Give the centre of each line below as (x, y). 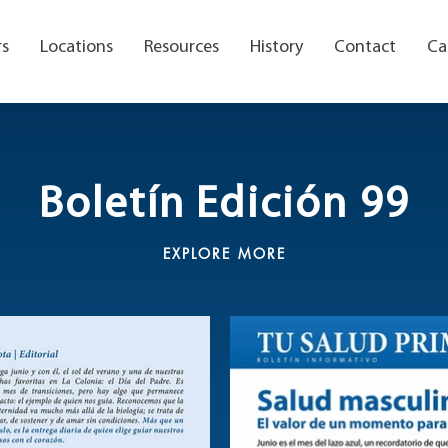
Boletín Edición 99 (224, 206)
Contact (365, 47)
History (276, 47)
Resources (181, 47)
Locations (76, 47)
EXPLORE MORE (224, 253)
